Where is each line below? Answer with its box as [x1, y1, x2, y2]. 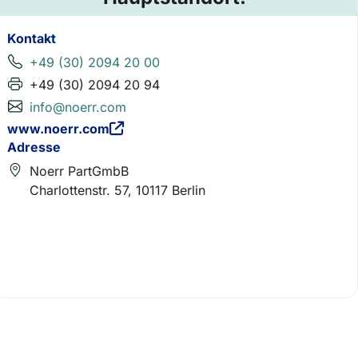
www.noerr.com [7, 121, 109, 137]
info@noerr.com [30, 99, 126, 115]
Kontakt [7, 30, 56, 46]
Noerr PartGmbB [30, 162, 129, 179]
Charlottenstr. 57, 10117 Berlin [30, 181, 205, 198]
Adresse [7, 138, 61, 155]
